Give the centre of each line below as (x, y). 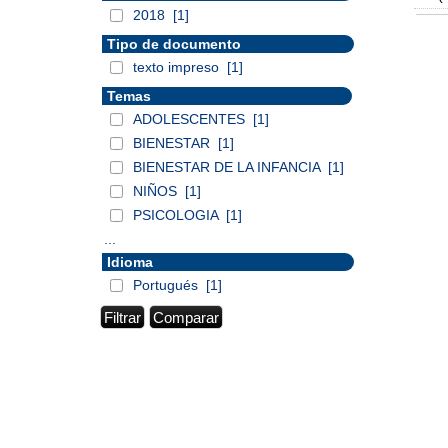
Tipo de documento (174, 44)
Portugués (167, 285)
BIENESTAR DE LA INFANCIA (228, 167)
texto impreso (178, 67)
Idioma (130, 262)
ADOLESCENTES (191, 119)
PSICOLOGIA (177, 215)
